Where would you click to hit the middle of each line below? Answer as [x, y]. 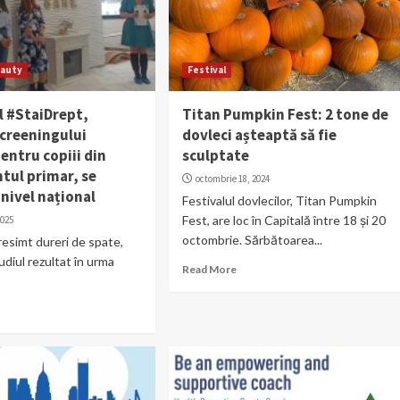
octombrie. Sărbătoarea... [252, 239]
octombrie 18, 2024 [232, 178]
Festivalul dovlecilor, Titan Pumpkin [279, 200]
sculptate [215, 155]
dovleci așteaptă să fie [259, 134]
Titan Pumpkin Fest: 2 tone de [285, 114]
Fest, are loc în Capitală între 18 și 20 [285, 220]
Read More [209, 269]
